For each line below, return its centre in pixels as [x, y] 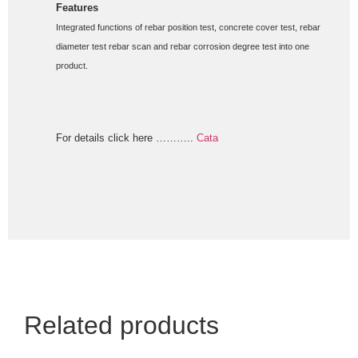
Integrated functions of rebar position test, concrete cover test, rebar [188, 27]
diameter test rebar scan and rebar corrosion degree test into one [183, 46]
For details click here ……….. [125, 137]
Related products [121, 325]
